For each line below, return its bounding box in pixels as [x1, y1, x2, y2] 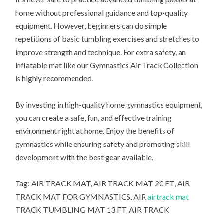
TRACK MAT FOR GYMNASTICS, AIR [15, 192, 148, 201]
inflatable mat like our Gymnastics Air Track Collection [15, 60, 199, 70]
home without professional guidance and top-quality [15, 8, 188, 18]
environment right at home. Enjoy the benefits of [15, 126, 175, 136]
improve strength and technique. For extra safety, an [15, 47, 186, 57]
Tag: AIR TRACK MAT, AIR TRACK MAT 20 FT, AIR [15, 179, 190, 188]
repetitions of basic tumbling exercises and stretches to [15, 34, 200, 44]
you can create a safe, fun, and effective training [15, 113, 172, 123]
